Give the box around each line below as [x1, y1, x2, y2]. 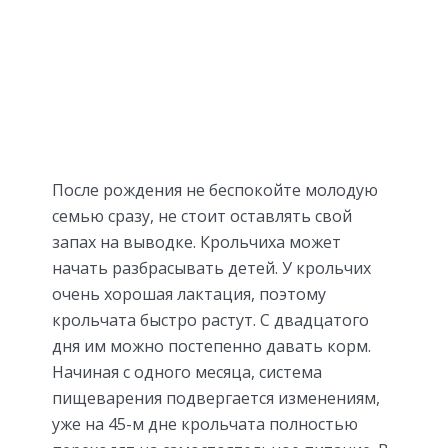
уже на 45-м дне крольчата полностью [52, 413, 358, 436]
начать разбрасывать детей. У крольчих [52, 257, 371, 280]
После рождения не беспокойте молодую [52, 179, 378, 202]
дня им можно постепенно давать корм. [52, 335, 371, 358]
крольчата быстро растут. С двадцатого [52, 309, 369, 332]
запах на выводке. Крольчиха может [52, 231, 341, 254]
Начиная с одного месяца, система [52, 361, 322, 384]
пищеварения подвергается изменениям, [52, 387, 380, 410]
